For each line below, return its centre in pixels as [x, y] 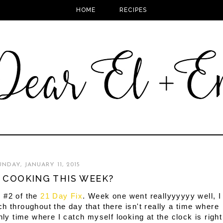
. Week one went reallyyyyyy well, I [152, 196]
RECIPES [133, 10]
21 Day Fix [62, 196]
